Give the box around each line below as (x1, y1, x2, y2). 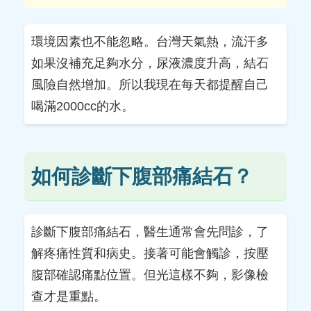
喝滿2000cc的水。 (31, 99, 134, 113)
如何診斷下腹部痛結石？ (31, 165, 253, 187)
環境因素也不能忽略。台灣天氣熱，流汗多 (31, 34, 269, 49)
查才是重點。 (31, 289, 106, 303)
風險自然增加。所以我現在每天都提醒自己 (31, 77, 269, 92)
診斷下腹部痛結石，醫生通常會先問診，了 (31, 224, 269, 239)
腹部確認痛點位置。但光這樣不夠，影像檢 (31, 267, 269, 282)
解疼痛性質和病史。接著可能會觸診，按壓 (31, 246, 269, 260)
